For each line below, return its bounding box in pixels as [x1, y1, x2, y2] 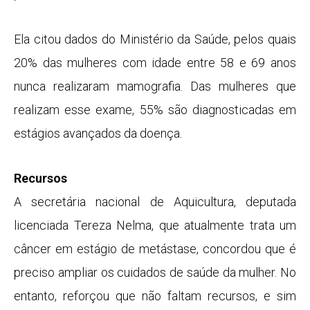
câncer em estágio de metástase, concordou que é [14, 241, 296, 257]
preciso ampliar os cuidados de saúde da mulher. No [14, 265, 296, 280]
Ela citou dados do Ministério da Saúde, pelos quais [14, 31, 296, 46]
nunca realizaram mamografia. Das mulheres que [14, 78, 296, 93]
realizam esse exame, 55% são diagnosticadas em [14, 102, 296, 117]
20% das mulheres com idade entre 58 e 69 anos [14, 55, 296, 70]
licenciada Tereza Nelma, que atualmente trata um [14, 218, 296, 233]
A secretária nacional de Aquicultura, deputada [14, 194, 296, 210]
